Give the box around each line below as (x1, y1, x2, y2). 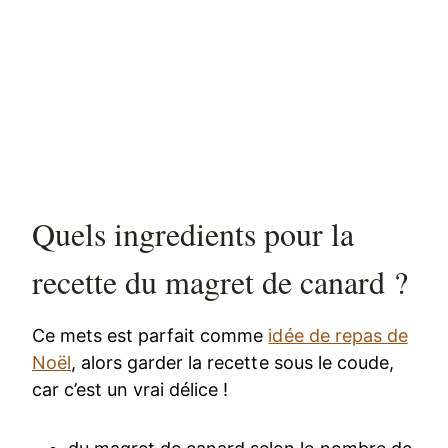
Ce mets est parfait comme (32, 324, 269, 346)
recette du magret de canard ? (32, 259, 408, 303)
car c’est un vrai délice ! (32, 378, 229, 400)
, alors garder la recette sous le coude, (71, 351, 394, 373)
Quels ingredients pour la (32, 211, 355, 255)
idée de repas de (268, 324, 408, 346)
